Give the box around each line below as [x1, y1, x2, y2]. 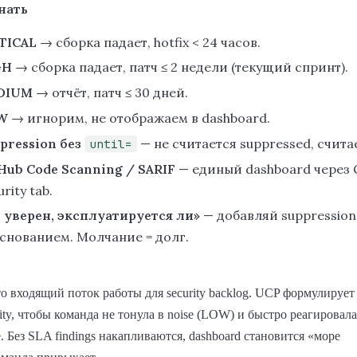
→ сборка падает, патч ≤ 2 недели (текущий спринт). [12, 59, 348, 76]
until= [89, 135, 132, 151]
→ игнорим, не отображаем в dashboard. [8, 109, 270, 126]
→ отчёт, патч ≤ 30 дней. [33, 84, 188, 101]
